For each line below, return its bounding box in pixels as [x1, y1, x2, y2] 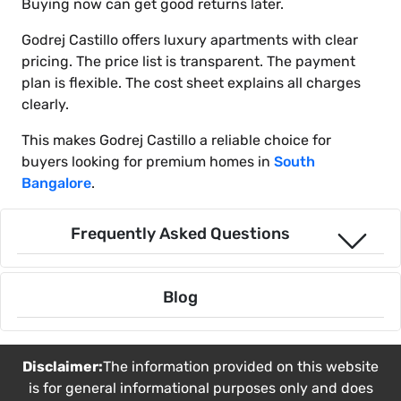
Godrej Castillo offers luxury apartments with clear [21, 31, 358, 49]
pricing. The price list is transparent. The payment [21, 53, 355, 71]
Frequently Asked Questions [71, 224, 290, 244]
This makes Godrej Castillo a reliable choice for [21, 132, 331, 149]
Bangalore [21, 175, 91, 192]
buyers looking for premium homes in [21, 153, 274, 171]
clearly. [21, 96, 69, 114]
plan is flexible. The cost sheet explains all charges [21, 74, 361, 92]
